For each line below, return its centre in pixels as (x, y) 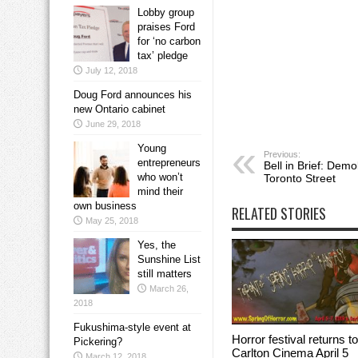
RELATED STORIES (279, 214)
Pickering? (98, 342)
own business (105, 206)
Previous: (282, 155)
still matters (165, 274)
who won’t (160, 177)
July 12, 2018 (111, 71)
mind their (160, 192)
